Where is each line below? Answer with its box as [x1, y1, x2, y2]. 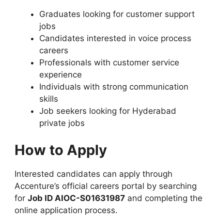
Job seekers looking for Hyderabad [39, 106, 176, 116]
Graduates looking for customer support [39, 9, 195, 19]
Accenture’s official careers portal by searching [15, 181, 197, 191]
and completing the [125, 193, 202, 203]
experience [39, 70, 82, 79]
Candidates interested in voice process [39, 33, 191, 43]
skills [39, 94, 58, 104]
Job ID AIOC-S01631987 [28, 193, 125, 203]
